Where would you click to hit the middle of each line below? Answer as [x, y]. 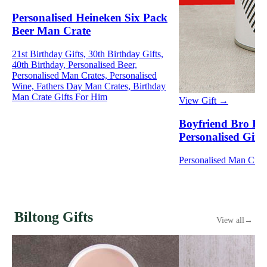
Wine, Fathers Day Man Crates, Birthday [89, 86]
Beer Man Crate [51, 30]
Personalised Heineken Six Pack [90, 17]
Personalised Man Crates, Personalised [84, 75]
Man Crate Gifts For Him [60, 97]
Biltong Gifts [54, 217]
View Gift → [204, 101]
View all [230, 220]
